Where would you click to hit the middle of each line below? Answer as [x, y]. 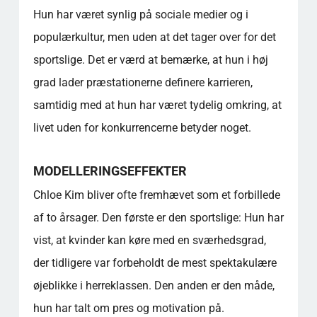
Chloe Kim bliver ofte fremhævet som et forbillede [156, 195]
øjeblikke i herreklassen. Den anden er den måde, [154, 285]
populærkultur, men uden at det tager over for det [154, 37]
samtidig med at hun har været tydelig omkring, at [157, 105]
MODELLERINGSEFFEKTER [110, 171]
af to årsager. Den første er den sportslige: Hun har [158, 217]
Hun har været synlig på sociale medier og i [140, 14]
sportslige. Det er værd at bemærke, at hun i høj [150, 59]
